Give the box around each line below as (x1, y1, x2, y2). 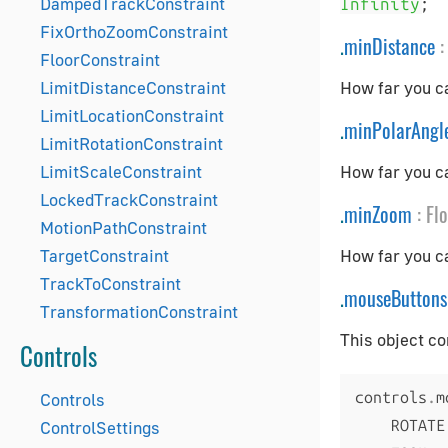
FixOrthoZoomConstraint (40, 21, 228, 42)
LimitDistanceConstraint (40, 77, 226, 98)
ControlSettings (40, 417, 160, 438)
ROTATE (391, 416, 445, 435)
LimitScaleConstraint (40, 161, 202, 182)
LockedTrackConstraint (40, 189, 218, 210)
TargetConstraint (40, 245, 169, 266)
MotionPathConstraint (40, 217, 207, 238)
